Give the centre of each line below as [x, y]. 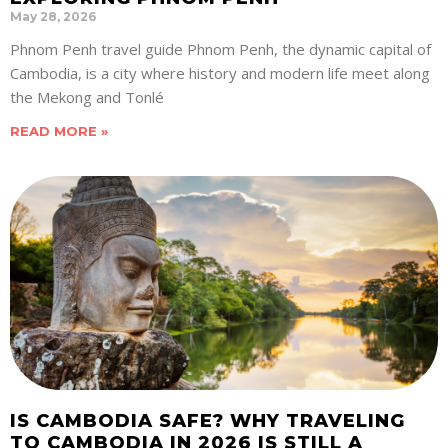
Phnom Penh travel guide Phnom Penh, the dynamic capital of [220, 49]
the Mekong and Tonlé [87, 97]
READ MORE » [59, 131]
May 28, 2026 [53, 17]
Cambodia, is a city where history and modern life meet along [220, 73]
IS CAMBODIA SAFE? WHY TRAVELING [207, 421]
